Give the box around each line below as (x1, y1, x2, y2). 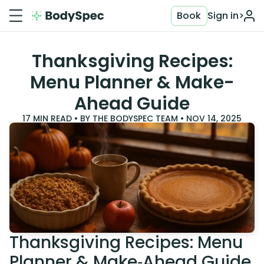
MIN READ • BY (31, 113, 93, 124)
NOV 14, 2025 (186, 113, 242, 124)
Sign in (207, 8, 239, 22)
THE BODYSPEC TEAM (93, 113, 178, 124)
